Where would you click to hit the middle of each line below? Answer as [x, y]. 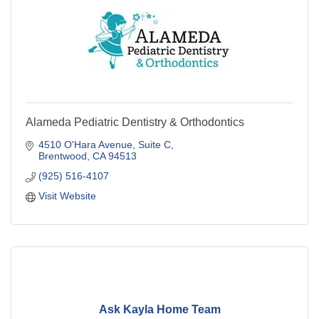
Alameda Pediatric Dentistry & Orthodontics [135, 122]
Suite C [154, 145]
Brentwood [62, 156]
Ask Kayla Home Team [159, 309]
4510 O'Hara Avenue [85, 145]
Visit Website [67, 196]
